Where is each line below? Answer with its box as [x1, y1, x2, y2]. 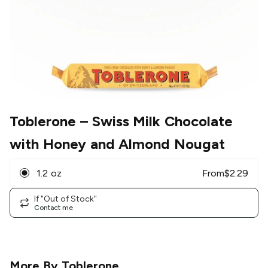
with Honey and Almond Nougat [10, 135, 226, 153]
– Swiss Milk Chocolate [76, 112, 233, 130]
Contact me [34, 203, 73, 212]
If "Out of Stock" [34, 193, 97, 204]
